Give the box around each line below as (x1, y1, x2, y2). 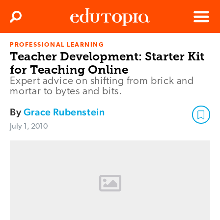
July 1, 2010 (10, 123, 48, 131)
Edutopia (70, 45, 98, 53)
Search (17, 16, 35, 23)
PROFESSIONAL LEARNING (10, 42, 105, 49)
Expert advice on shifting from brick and (10, 76, 194, 87)
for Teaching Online (10, 62, 128, 77)
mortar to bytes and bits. (10, 86, 123, 97)
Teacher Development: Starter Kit (10, 49, 204, 64)
